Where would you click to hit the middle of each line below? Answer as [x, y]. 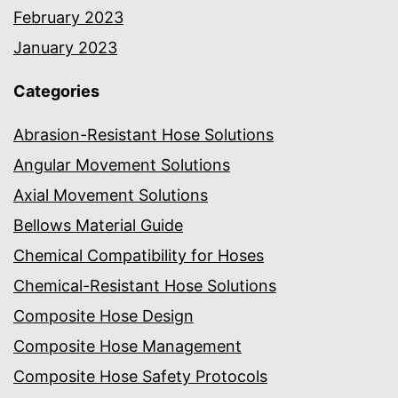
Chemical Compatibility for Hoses [139, 256]
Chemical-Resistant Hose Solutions [145, 286]
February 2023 [68, 17]
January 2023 [65, 47]
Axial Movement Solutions [111, 195]
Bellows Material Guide [98, 226]
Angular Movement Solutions [122, 165]
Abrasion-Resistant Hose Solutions [143, 135]
